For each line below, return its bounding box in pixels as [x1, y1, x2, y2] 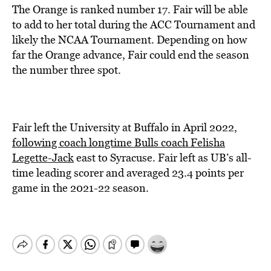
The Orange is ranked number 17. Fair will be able [12, 2, 248, 17]
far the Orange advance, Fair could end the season [12, 47, 249, 62]
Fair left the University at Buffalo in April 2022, [12, 120, 237, 135]
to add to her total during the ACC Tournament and [12, 17, 255, 32]
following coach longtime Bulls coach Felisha [12, 135, 225, 150]
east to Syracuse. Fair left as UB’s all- [74, 150, 252, 165]
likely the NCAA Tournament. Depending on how [12, 32, 247, 47]
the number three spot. [12, 62, 121, 77]
